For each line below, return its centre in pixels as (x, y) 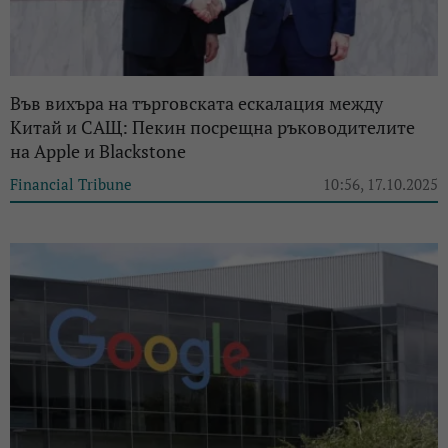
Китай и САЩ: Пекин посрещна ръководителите (212, 126)
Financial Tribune (71, 183)
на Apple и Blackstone (98, 150)
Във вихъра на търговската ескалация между (196, 102)
